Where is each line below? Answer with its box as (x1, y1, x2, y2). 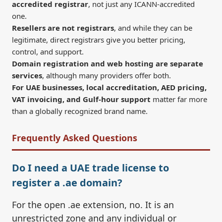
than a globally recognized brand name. (12, 106, 148, 116)
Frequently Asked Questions (12, 132, 137, 144)
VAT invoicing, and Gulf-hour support (12, 94, 151, 105)
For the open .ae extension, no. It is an (12, 199, 174, 211)
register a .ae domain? (12, 176, 122, 190)
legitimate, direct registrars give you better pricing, (12, 35, 185, 45)
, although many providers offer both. (42, 70, 171, 81)
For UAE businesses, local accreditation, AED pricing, (12, 82, 207, 93)
